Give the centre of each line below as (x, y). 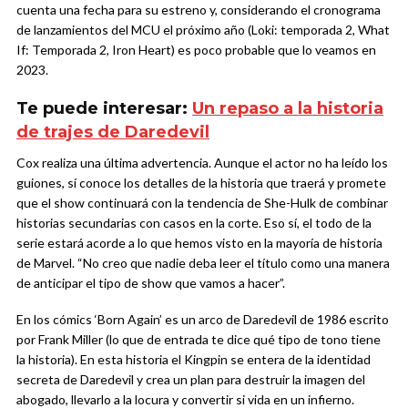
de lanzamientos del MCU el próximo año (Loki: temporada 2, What (203, 30)
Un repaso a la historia (288, 109)
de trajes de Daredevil (113, 133)
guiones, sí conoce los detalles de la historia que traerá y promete (201, 183)
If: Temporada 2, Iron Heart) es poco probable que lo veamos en (196, 50)
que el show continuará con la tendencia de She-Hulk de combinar (202, 203)
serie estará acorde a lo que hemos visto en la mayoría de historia (199, 243)
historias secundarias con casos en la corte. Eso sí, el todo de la (194, 223)
